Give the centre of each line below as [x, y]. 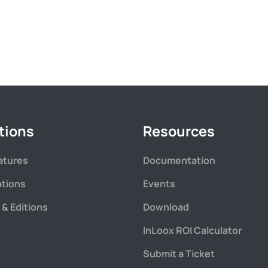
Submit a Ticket [179, 254]
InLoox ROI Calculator [192, 230]
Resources [179, 131]
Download [166, 207]
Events [159, 184]
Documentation [179, 160]
